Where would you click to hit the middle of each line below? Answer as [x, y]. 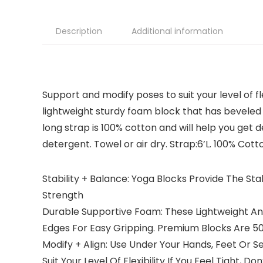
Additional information [177, 31]
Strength [63, 195]
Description [79, 31]
